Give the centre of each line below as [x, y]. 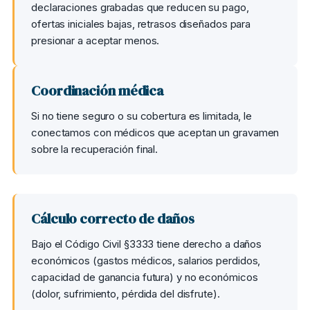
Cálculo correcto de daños [113, 219]
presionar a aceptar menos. [95, 40]
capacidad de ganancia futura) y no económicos [145, 277]
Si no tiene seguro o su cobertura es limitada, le [142, 116]
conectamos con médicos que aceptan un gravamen [155, 133]
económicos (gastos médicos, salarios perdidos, [146, 261]
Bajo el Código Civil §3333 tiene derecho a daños [147, 244]
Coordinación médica [98, 91]
